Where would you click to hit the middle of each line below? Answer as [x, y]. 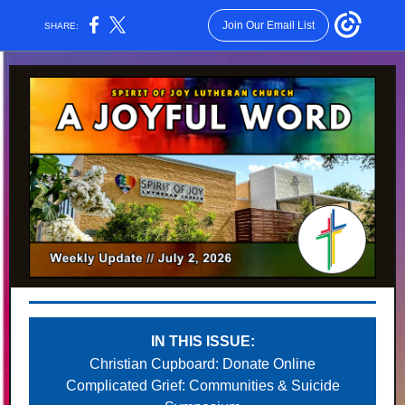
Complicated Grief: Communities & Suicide [202, 386]
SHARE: [62, 25]
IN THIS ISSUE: [202, 341]
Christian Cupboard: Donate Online [202, 364]
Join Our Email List [268, 25]
